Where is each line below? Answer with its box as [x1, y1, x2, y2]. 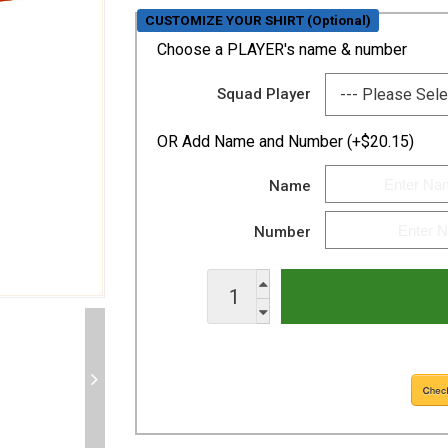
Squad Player [217, 85, 312, 103]
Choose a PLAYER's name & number [156, 40, 407, 59]
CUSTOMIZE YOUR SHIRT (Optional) [144, 12, 371, 28]
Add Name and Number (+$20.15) [181, 132, 414, 151]
